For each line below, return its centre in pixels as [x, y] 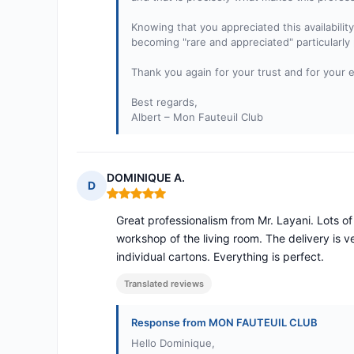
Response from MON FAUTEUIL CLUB [224, 323]
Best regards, [164, 102]
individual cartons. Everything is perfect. [220, 257]
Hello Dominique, [173, 343]
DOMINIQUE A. [146, 178]
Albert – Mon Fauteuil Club [197, 117]
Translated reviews [164, 284]
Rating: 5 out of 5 [153, 200]
